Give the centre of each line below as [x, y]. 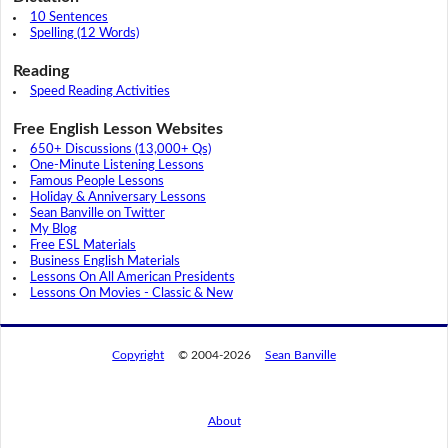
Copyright [138, 354]
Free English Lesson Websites [117, 128]
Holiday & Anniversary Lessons [117, 197]
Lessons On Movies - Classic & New [131, 293]
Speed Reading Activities [99, 91]
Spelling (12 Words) [84, 33]
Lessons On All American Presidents [132, 277]
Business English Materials [104, 261]
